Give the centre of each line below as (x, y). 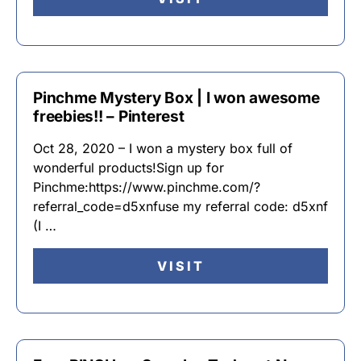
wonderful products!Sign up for (129, 168)
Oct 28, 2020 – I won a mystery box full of (163, 148)
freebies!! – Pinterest (109, 116)
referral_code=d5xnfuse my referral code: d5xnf (180, 206)
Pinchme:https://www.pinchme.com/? (147, 187)
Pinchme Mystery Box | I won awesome (176, 98)
